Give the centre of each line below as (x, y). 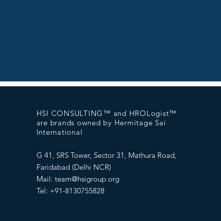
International (59, 132)
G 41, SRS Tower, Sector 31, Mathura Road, (106, 155)
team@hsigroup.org (87, 179)
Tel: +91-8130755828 (70, 191)
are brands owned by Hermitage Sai (101, 123)
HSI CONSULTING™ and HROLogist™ (107, 113)
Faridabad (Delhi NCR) (74, 167)
